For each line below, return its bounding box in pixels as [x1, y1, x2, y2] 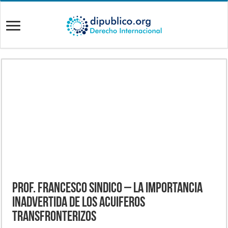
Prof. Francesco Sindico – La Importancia [12, 182, 203, 196]
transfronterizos [12, 210, 97, 225]
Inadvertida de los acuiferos [12, 196, 146, 211]
